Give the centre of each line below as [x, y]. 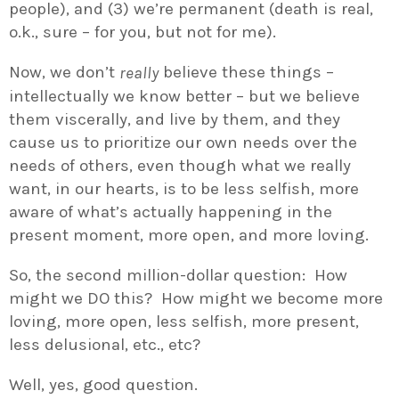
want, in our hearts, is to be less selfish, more [184, 189]
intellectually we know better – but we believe [184, 97]
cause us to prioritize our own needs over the [183, 143]
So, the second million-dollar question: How [178, 276]
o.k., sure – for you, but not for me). [142, 33]
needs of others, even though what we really [180, 166]
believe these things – [246, 73]
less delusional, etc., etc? [105, 345]
